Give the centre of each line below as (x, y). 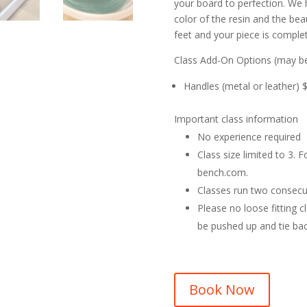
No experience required (249, 137)
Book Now (222, 289)
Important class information (236, 119)
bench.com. (222, 173)
